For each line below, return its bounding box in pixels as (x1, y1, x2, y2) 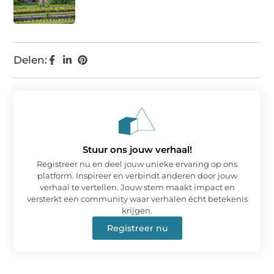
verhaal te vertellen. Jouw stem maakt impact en (39, 182, 235, 192)
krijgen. (122, 206, 152, 215)
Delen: (13, 54, 48, 66)
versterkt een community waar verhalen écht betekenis (26, 194, 248, 204)
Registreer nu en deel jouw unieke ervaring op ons (37, 159, 237, 169)
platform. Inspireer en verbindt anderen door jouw (37, 171, 237, 180)
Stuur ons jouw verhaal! (82, 144, 192, 155)
